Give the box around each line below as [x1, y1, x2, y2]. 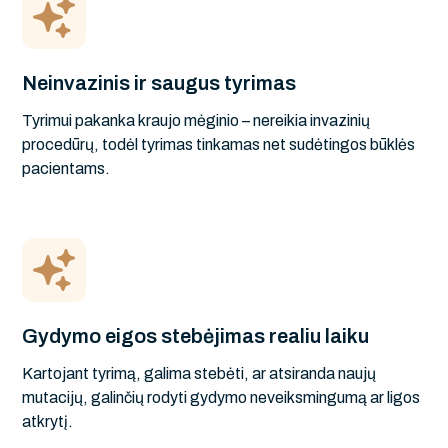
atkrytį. [22, 412, 74, 430]
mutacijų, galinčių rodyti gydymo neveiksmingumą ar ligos [22, 388, 421, 406]
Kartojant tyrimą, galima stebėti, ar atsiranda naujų [22, 364, 377, 382]
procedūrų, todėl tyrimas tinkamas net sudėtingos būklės [22, 135, 416, 153]
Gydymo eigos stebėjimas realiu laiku [22, 324, 370, 347]
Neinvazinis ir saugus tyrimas [22, 71, 297, 94]
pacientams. [22, 159, 111, 177]
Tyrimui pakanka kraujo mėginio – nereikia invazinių [22, 111, 371, 129]
